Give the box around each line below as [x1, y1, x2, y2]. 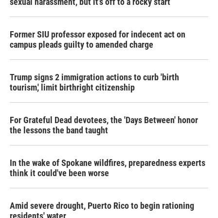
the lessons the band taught [10, 125, 108, 135]
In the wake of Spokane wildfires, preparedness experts [10, 158, 205, 168]
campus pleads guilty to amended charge [10, 39, 153, 50]
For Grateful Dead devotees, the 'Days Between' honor [10, 115, 198, 125]
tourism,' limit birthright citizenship [10, 82, 135, 92]
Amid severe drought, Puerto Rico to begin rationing [10, 200, 194, 211]
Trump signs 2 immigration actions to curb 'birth [10, 72, 179, 82]
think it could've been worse [10, 168, 109, 178]
